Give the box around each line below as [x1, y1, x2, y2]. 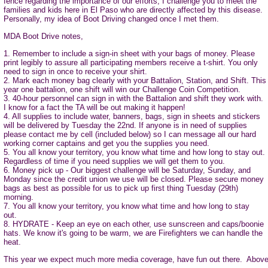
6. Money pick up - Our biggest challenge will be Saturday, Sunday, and [4, 166, 251, 175]
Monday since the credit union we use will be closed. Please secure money [4, 175, 264, 184]
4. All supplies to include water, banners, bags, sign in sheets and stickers [4, 112, 260, 121]
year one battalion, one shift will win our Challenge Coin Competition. [4, 85, 240, 94]
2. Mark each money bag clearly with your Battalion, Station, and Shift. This [4, 76, 266, 85]
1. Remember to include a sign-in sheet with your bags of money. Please [4, 49, 255, 58]
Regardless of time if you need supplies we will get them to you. [4, 157, 225, 166]
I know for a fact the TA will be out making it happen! [4, 103, 185, 112]
